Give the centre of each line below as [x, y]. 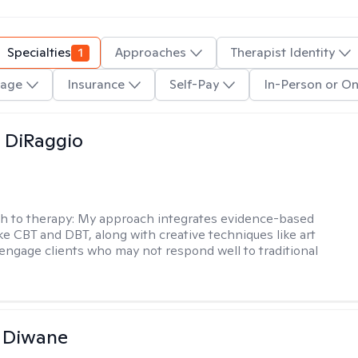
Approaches [151, 52]
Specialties [39, 52]
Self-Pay [194, 84]
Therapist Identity [283, 52]
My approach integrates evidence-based [196, 219]
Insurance [95, 84]
